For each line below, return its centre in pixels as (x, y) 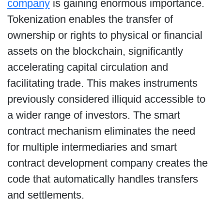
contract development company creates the (107, 163)
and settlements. (46, 195)
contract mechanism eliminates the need (101, 131)
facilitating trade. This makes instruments (102, 83)
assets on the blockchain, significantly (95, 51)
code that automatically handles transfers (102, 179)
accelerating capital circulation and (87, 67)
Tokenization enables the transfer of (90, 19)
